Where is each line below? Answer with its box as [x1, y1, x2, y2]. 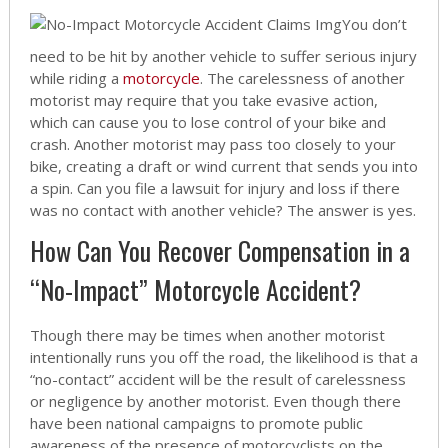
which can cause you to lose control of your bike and [29, 112, 386, 133]
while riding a [29, 68, 123, 89]
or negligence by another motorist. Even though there [29, 391, 401, 412]
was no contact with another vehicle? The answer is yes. [29, 200, 416, 221]
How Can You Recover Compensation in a [29, 231, 410, 271]
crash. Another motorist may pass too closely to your [29, 134, 396, 155]
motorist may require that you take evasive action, [29, 90, 378, 111]
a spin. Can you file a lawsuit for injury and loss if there [29, 178, 400, 199]
